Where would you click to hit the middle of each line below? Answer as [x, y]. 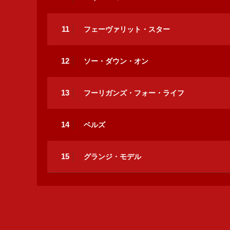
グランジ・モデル [112, 156]
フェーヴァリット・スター [127, 29]
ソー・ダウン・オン [116, 61]
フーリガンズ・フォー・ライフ [134, 93]
